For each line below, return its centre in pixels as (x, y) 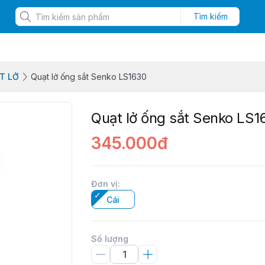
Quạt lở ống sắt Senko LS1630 (89, 77)
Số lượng (110, 239)
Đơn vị (104, 184)
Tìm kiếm (210, 16)
